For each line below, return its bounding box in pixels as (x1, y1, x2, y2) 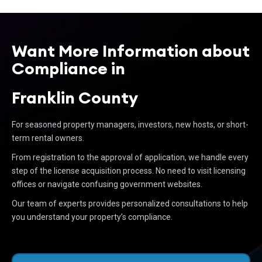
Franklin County (12, 87, 138, 108)
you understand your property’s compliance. (12, 212, 173, 222)
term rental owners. (12, 133, 84, 143)
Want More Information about (12, 40, 250, 61)
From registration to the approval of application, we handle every (12, 153, 249, 162)
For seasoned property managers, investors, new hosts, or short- (12, 120, 249, 129)
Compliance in (12, 58, 132, 79)
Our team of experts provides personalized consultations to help (12, 199, 248, 208)
